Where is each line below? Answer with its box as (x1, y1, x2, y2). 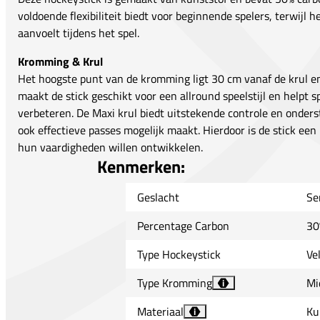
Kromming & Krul (18, 53, 103, 71)
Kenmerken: (96, 154, 185, 180)
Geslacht (136, 189, 179, 206)
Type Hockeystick (136, 246, 221, 264)
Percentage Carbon (136, 217, 229, 235)
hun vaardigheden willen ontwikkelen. (18, 139, 203, 156)
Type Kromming (136, 274, 212, 292)
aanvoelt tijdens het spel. (18, 24, 139, 42)
